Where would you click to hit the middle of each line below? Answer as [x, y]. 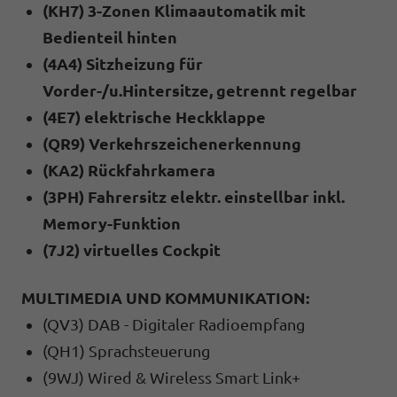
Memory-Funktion [112, 223]
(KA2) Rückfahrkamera [129, 170]
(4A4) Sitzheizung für [123, 63]
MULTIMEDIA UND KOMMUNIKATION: [165, 297]
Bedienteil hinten [110, 37]
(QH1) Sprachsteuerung [126, 350]
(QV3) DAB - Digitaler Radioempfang [174, 324]
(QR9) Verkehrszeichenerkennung [172, 143]
